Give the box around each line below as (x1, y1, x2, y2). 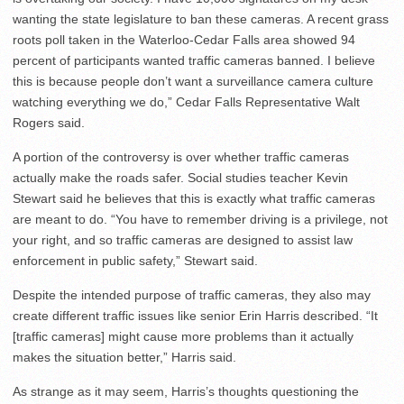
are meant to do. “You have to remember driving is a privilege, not (13, 212, 388, 226)
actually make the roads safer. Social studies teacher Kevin (13, 170, 348, 185)
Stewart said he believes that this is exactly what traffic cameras (13, 191, 375, 206)
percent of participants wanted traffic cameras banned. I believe (13, 53, 375, 68)
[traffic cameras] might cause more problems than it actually (13, 329, 353, 344)
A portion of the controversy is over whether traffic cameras (13, 150, 349, 164)
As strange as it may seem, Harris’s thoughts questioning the (13, 384, 359, 399)
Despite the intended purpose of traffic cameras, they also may (13, 288, 371, 302)
